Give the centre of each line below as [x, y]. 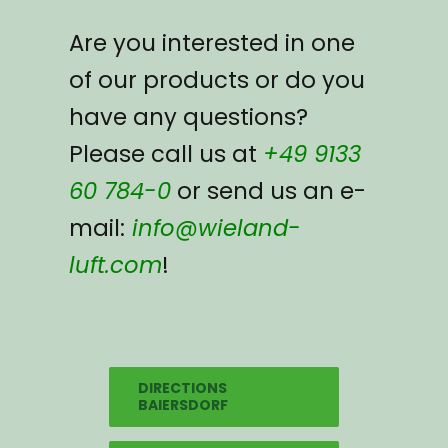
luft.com [115, 265]
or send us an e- [268, 191]
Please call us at [165, 154]
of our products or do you [216, 80]
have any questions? [188, 117]
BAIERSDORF [182, 404]
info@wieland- [212, 228]
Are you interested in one [211, 43]
